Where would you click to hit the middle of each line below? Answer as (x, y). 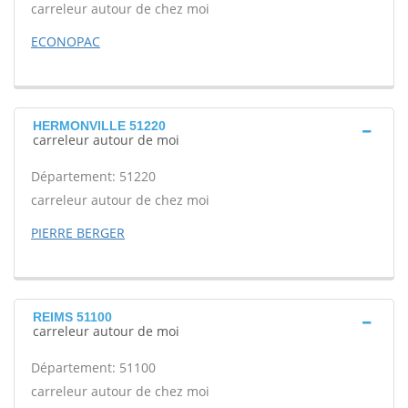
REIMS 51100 (72, 317)
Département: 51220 (93, 176)
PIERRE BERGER (78, 233)
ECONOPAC (66, 41)
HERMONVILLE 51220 (99, 126)
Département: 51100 (93, 367)
